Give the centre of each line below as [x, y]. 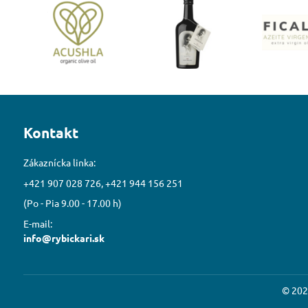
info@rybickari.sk [64, 238]
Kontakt [51, 132]
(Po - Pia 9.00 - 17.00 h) [72, 203]
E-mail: [37, 224]
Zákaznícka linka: [59, 162]
